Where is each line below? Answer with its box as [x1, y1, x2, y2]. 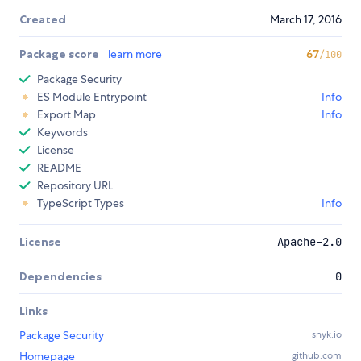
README [37, 160, 81, 176]
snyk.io [312, 328, 342, 342]
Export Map [37, 107, 96, 122]
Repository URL [37, 178, 113, 193]
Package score [19, 47, 102, 62]
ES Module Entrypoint [37, 89, 147, 105]
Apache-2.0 [277, 234, 342, 250]
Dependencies [19, 269, 102, 284]
